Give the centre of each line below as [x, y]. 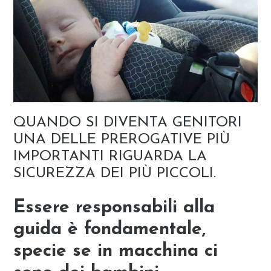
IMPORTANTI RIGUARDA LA [110, 156]
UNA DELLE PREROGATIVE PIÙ [122, 139]
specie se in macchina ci [116, 251]
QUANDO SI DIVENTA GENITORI [128, 122]
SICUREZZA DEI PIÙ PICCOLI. [115, 173]
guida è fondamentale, [110, 229]
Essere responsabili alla [114, 207]
